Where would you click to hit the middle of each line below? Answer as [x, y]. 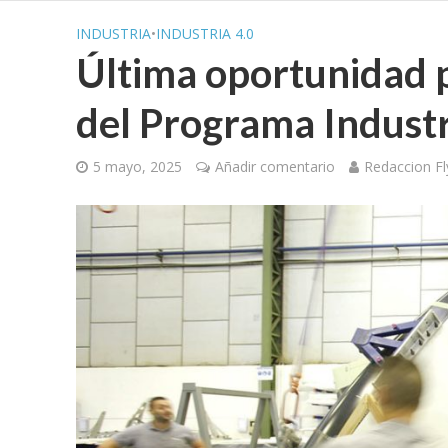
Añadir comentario [274, 166]
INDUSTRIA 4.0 [204, 33]
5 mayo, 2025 [137, 166]
